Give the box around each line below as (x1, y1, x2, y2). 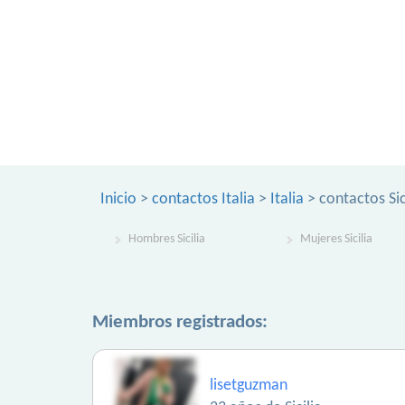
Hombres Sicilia (128, 232, 205, 246)
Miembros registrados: (92, 313, 268, 332)
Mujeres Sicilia (300, 232, 372, 246)
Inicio (100, 191, 137, 208)
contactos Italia (152, 191, 255, 208)
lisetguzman (210, 377, 287, 394)
